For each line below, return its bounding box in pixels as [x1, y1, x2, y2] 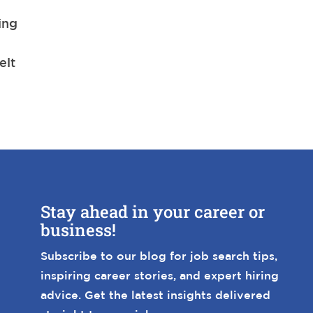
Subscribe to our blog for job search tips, [41, 249, 278, 263]
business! [41, 219, 117, 242]
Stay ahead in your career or [41, 201, 265, 224]
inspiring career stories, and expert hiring [41, 269, 279, 282]
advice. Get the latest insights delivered [41, 289, 271, 302]
